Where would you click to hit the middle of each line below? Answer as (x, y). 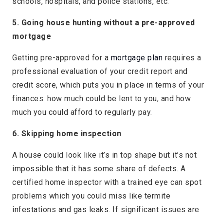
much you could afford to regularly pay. (82, 112)
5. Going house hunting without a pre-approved (104, 23)
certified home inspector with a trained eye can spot (107, 182)
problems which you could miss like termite (91, 196)
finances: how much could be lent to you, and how (101, 99)
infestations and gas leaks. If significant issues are (106, 210)
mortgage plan (136, 58)
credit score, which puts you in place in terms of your (108, 85)
